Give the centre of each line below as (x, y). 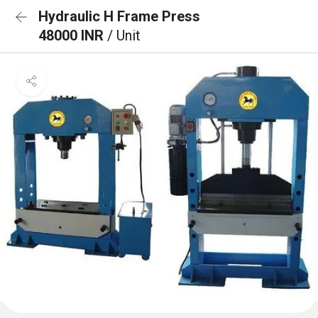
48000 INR (73, 35)
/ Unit (124, 35)
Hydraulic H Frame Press (119, 16)
